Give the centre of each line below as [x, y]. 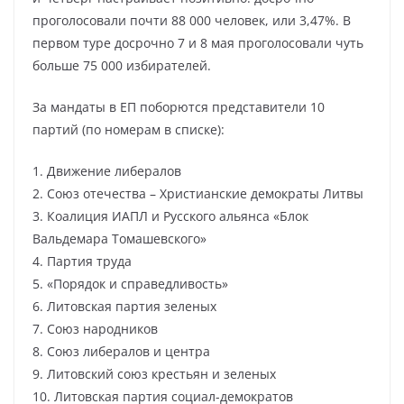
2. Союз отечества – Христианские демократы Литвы [198, 193]
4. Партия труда [82, 261]
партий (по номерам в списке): [129, 129]
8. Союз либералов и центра [121, 351]
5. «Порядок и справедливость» [130, 284]
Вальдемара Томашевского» [119, 239]
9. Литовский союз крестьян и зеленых [154, 374]
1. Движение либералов [107, 171]
